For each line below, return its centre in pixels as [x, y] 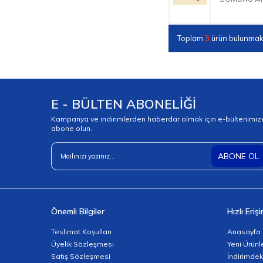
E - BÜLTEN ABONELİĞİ [124, 104]
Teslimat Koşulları [81, 231]
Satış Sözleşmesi [81, 256]
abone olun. [72, 128]
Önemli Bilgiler [78, 211]
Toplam [191, 38]
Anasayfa [244, 231]
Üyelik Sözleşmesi [82, 244]
